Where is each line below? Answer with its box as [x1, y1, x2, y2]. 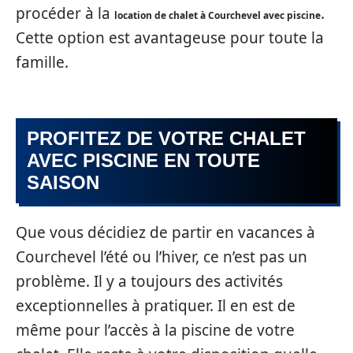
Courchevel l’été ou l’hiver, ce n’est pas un [16, 247, 307, 267]
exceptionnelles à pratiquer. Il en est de [16, 295, 295, 316]
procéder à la [16, 3, 114, 24]
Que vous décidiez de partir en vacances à [16, 222, 315, 243]
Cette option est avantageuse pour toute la [16, 28, 324, 48]
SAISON [27, 171, 99, 193]
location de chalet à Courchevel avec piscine [114, 9, 321, 22]
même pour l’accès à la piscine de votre [16, 320, 295, 340]
